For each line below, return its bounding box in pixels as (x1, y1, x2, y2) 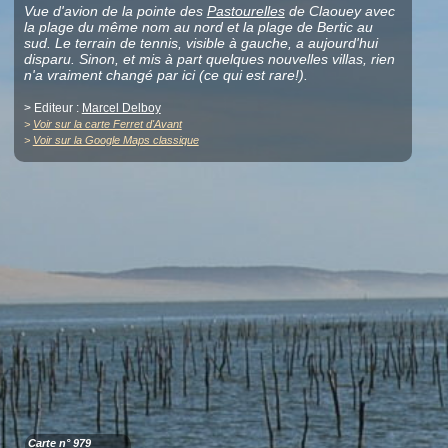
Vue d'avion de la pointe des (23, 3, 207, 20)
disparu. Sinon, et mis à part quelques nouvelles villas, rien (23, 51, 395, 68)
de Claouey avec (284, 3, 395, 20)
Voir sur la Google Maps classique (32, 134, 199, 147)
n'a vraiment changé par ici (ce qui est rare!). (23, 67, 308, 84)
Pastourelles (206, 3, 285, 20)
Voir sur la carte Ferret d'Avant (32, 118, 182, 131)
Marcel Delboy (81, 101, 161, 116)
